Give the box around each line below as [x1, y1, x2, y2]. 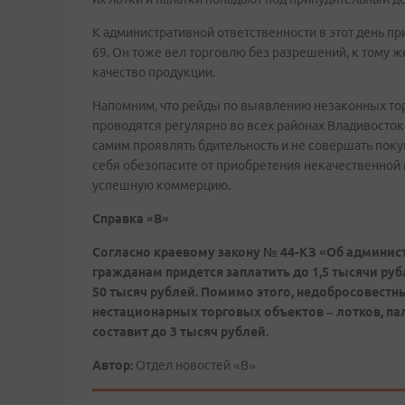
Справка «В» [92, 212, 172, 226]
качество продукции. [92, 65, 215, 80]
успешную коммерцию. [92, 178, 231, 193]
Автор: [92, 358, 133, 372]
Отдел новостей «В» [133, 358, 256, 372]
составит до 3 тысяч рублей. [92, 325, 268, 339]
